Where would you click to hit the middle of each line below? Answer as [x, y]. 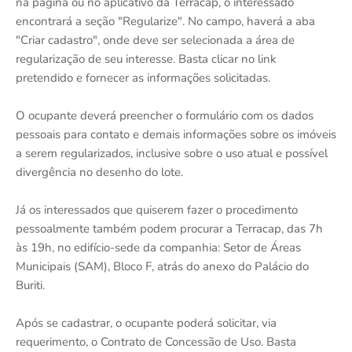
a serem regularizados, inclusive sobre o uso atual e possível [172, 153]
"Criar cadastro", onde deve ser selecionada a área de [155, 40]
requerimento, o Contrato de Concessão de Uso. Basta [156, 341]
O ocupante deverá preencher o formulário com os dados [165, 115]
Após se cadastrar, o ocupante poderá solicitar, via [146, 323]
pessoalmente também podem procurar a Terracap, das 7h [169, 228]
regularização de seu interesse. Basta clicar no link [146, 59]
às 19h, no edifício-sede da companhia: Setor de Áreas [158, 247]
